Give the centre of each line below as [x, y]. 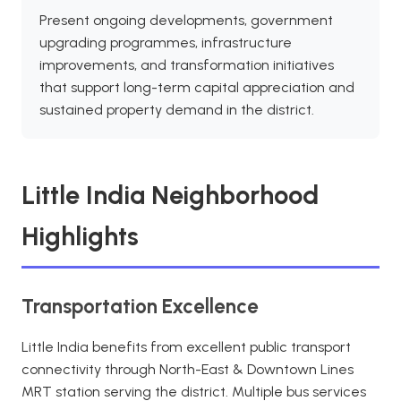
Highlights [80, 236]
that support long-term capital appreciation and [197, 87]
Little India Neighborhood [170, 195]
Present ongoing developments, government [186, 20]
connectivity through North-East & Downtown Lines [188, 369]
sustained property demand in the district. [177, 110]
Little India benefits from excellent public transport [186, 347]
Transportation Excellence [140, 307]
